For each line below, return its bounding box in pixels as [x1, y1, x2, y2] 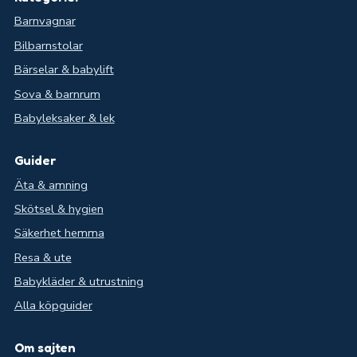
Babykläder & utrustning [14, 273, 143, 290]
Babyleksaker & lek [14, 109, 115, 126]
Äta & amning [14, 176, 88, 193]
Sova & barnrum [14, 85, 100, 102]
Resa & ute [14, 249, 72, 265]
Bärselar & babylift [14, 61, 114, 78]
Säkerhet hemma [14, 225, 104, 241]
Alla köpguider [14, 297, 92, 314]
